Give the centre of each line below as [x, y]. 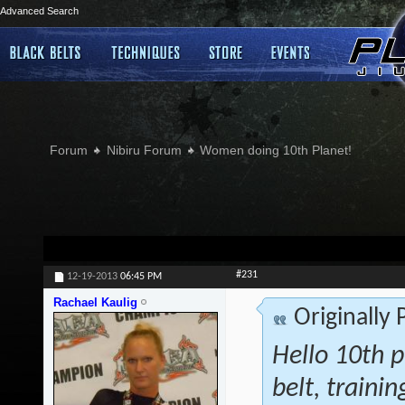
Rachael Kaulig [95, 303]
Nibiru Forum [144, 150]
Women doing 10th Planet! [275, 150]
